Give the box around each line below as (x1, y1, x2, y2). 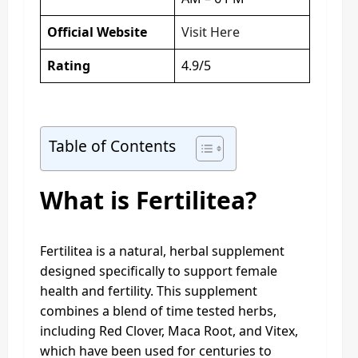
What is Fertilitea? (40, 183, 257, 217)
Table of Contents (49, 135, 176, 157)
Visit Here (181, 22, 240, 41)
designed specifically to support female (40, 261, 277, 280)
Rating (47, 56, 90, 74)
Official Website (47, 22, 147, 41)
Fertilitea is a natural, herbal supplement (40, 241, 284, 260)
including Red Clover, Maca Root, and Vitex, (40, 321, 298, 340)
